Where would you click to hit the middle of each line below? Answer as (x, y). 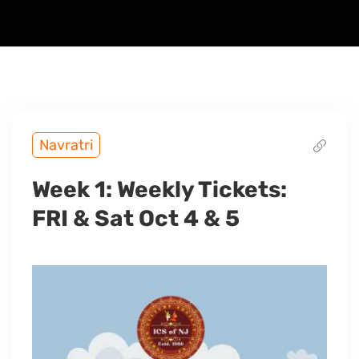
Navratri (66, 145)
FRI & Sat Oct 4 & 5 (136, 218)
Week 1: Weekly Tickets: (159, 190)
